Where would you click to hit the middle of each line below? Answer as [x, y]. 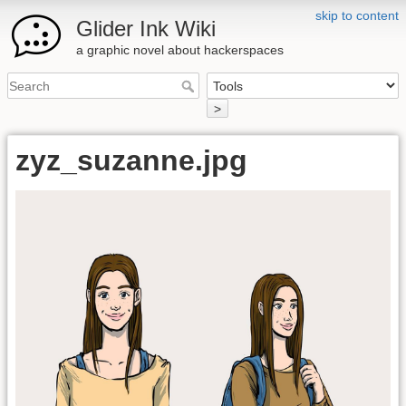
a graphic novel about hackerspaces [180, 50]
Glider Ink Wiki [146, 29]
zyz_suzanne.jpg [131, 160]
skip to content [357, 15]
